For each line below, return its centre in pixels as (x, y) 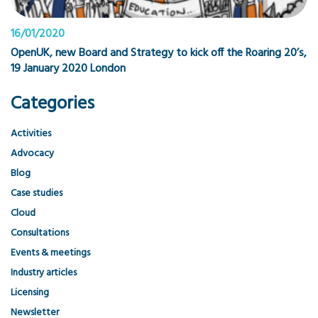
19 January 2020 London (68, 68)
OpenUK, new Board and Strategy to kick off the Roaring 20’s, (159, 53)
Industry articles (44, 273)
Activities (31, 133)
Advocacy (32, 153)
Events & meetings (50, 253)
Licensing (30, 292)
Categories (53, 104)
